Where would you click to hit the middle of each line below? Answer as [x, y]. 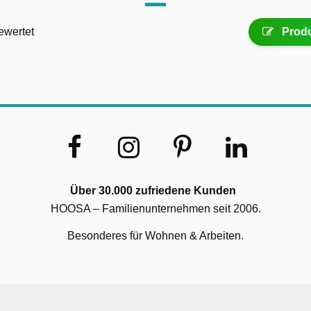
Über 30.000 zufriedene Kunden [153, 190]
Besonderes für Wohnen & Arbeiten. [155, 235]
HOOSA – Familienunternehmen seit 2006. [155, 208]
